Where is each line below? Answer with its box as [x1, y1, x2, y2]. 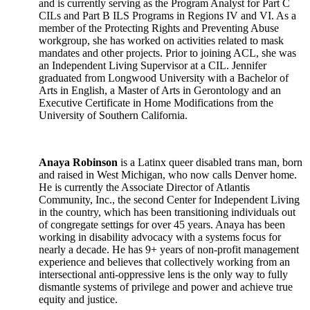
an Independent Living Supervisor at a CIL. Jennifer [39, 60, 266, 71]
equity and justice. [39, 293, 118, 305]
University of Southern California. [39, 109, 188, 121]
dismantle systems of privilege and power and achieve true [39, 281, 293, 293]
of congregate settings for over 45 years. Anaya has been [39, 219, 285, 230]
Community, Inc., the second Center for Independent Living [39, 194, 300, 206]
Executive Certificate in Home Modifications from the [39, 97, 273, 109]
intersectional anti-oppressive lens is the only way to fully [39, 268, 288, 280]
